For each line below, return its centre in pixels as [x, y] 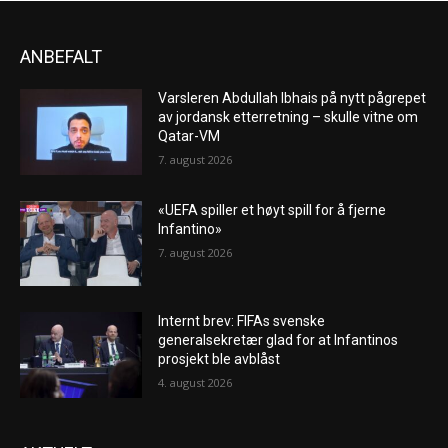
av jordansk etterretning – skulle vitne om [288, 117]
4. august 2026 [195, 383]
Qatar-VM [189, 136]
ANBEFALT [61, 57]
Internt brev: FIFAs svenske [242, 321]
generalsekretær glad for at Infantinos [278, 340]
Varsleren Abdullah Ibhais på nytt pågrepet [292, 98]
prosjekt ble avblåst [219, 359]
